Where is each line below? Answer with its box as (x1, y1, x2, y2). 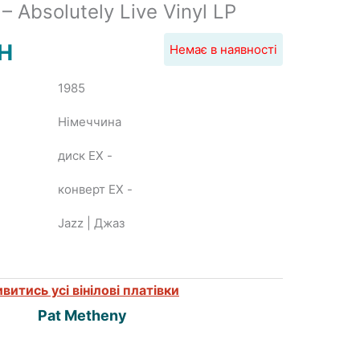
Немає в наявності (170, 42, 277, 58)
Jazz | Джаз (58, 215, 125, 231)
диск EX (58, 148, 107, 164)
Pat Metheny (37, 307, 127, 325)
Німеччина (58, 114, 121, 130)
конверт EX (58, 182, 127, 198)
